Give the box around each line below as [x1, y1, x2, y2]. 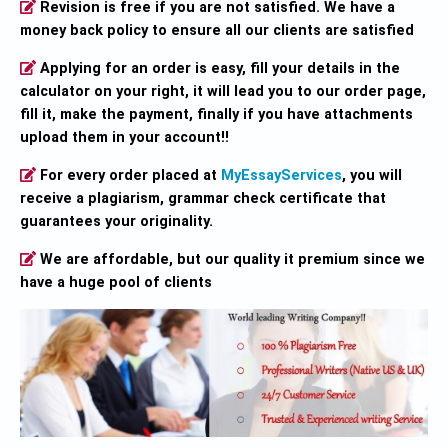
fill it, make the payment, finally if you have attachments [20, 105, 413, 123]
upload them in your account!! [20, 128, 229, 146]
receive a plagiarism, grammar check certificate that [20, 189, 386, 207]
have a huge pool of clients [20, 273, 212, 291]
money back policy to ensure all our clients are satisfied [20, 21, 414, 39]
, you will [342, 166, 403, 184]
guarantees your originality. [20, 212, 213, 230]
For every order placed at [36, 166, 222, 184]
